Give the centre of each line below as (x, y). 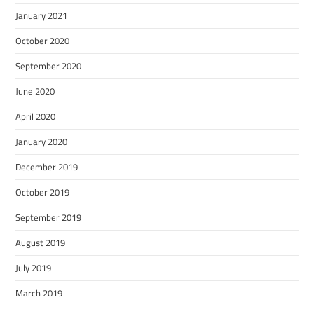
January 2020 (42, 141)
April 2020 (36, 116)
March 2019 (39, 293)
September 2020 (49, 66)
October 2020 (43, 40)
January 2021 (42, 15)
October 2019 (43, 192)
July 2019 (34, 267)
